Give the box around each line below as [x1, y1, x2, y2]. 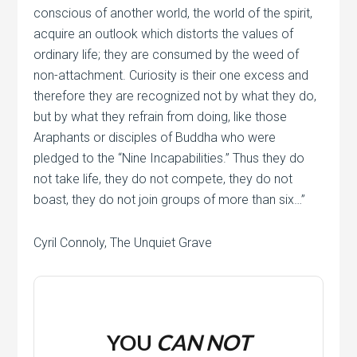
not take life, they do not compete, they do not [33, 171, 293, 186]
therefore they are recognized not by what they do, [33, 88, 317, 104]
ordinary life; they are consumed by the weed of [33, 47, 300, 62]
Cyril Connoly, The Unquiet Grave [33, 235, 213, 250]
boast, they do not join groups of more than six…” [33, 192, 306, 207]
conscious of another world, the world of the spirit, [33, 6, 313, 21]
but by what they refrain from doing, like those [33, 109, 288, 124]
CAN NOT [155, 329, 251, 355]
